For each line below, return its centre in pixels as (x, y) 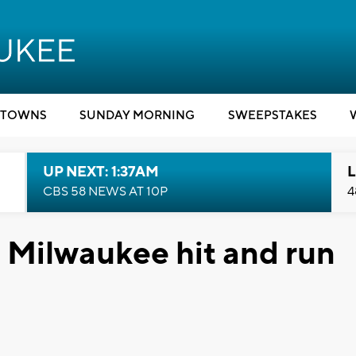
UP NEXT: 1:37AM (101, 172)
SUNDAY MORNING (137, 116)
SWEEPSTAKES (272, 116)
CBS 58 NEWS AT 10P (105, 192)
